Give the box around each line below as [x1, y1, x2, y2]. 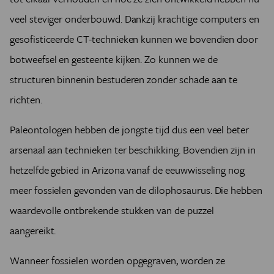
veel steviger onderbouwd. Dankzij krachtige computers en [10, 10, 259, 26]
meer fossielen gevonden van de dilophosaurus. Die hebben [10, 182, 262, 198]
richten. [10, 91, 45, 107]
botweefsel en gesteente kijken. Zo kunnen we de [10, 51, 218, 67]
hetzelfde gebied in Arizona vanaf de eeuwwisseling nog [10, 161, 245, 177]
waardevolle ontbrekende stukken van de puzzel [10, 202, 214, 218]
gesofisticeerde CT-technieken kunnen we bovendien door [10, 31, 259, 46]
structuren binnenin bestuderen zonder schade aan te [10, 71, 238, 87]
